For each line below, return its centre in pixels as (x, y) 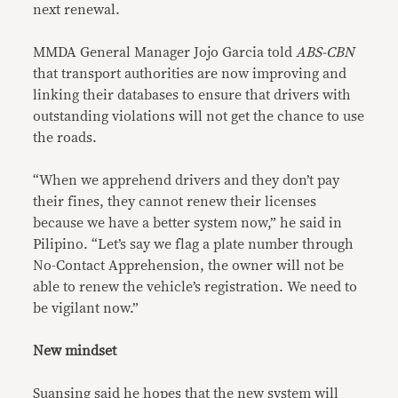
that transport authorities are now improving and (190, 74)
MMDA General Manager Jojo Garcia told (165, 53)
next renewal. (77, 10)
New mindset (75, 351)
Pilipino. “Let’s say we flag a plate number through (194, 245)
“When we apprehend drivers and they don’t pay (187, 181)
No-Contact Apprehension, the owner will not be (189, 266)
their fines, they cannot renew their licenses (175, 202)
